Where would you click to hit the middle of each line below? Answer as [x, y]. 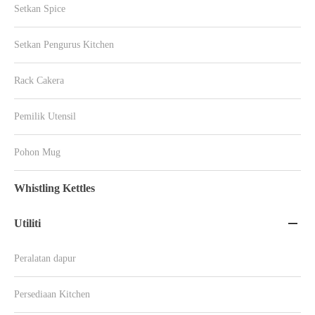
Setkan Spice [40, 9]
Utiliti [27, 224]
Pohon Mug [37, 153]
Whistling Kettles [54, 188]
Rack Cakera [39, 81]
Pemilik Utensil [45, 117]
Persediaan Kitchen [52, 295]
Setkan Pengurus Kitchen [64, 45]
